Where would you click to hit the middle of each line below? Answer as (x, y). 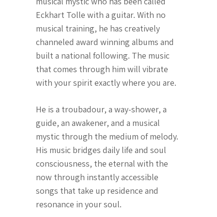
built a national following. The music (103, 55)
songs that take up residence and (97, 191)
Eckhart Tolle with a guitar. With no (101, 15)
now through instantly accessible (97, 177)
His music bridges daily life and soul (101, 150)
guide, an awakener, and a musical (98, 123)
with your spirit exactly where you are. (107, 83)
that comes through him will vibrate (102, 69)
